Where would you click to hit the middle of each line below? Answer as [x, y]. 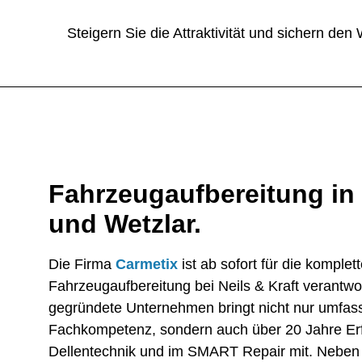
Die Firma [82, 264]
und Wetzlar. [125, 224]
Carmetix [147, 264]
